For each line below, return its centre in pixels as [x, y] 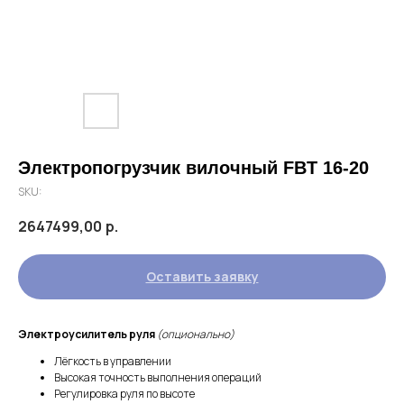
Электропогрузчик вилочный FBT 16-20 [193, 168]
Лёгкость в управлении [113, 362]
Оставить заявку [202, 277]
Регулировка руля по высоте [124, 394]
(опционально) [196, 335]
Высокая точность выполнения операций [158, 378]
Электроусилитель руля [87, 335]
